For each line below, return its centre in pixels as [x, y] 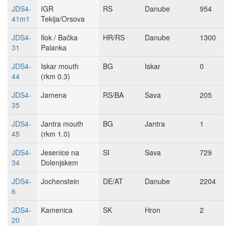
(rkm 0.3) [55, 76]
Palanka [54, 47]
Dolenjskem [60, 162]
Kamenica [57, 210]
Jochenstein [60, 181]
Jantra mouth [62, 124]
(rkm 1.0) [55, 134]
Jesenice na [60, 152]
